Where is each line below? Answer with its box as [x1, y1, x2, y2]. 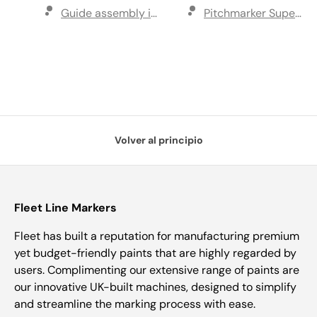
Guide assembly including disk [61, 6, 219, 21]
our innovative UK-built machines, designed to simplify [14, 279, 296, 295]
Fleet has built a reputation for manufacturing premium [14, 229, 299, 244]
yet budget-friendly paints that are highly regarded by [14, 246, 296, 261]
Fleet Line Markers [14, 200, 117, 216]
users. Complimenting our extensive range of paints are [14, 263, 299, 278]
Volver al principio [114, 134, 203, 147]
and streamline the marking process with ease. [14, 296, 255, 312]
